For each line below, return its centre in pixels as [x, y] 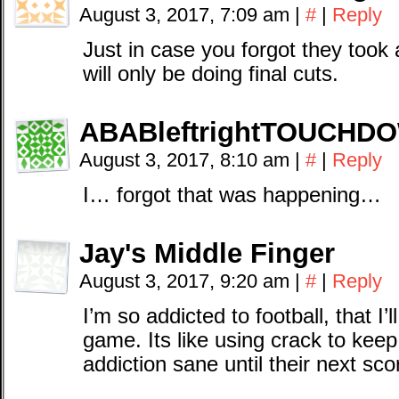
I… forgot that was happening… [232, 195]
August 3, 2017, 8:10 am [187, 160]
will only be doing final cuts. [211, 74]
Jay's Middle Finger [207, 253]
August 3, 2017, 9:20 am [187, 281]
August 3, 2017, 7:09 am [187, 15]
